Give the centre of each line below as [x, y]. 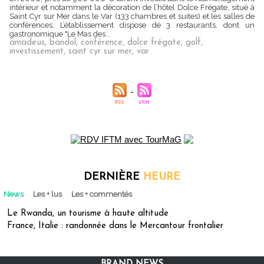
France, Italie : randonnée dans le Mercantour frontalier [115, 226]
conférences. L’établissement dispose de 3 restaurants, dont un [132, 25]
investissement [37, 52]
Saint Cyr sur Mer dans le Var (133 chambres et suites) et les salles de [132, 16]
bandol [63, 43]
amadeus [27, 43]
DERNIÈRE [113, 177]
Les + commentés [102, 194]
